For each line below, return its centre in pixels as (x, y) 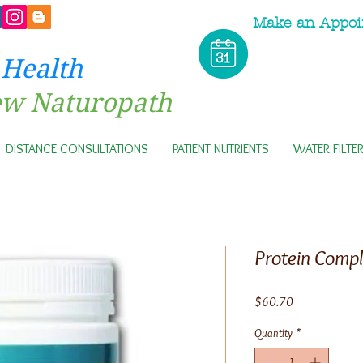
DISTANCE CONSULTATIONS (77, 148)
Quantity (273, 333)
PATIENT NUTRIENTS (221, 148)
